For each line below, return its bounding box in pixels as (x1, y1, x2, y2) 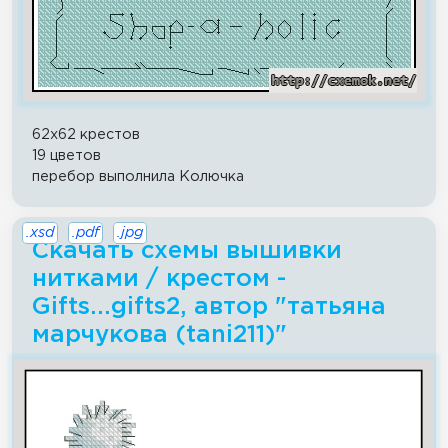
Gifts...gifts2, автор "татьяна (32, 295, 386, 318)
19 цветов (32, 148, 101, 162)
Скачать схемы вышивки (32, 239, 342, 262)
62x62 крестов (32, 127, 140, 141)
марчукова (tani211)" (32, 323, 287, 346)
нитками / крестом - (32, 267, 286, 290)
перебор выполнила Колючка (32, 169, 244, 183)
